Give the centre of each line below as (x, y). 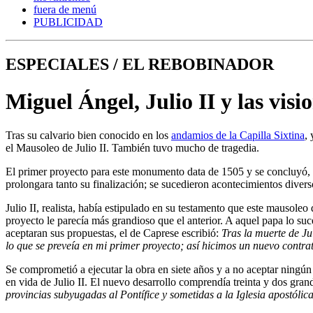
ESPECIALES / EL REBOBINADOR (140, 64)
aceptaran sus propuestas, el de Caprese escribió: (114, 233)
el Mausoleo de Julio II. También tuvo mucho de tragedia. (132, 148)
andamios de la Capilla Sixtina (238, 136)
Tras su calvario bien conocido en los (88, 136)
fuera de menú (65, 9)
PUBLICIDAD (68, 22)
